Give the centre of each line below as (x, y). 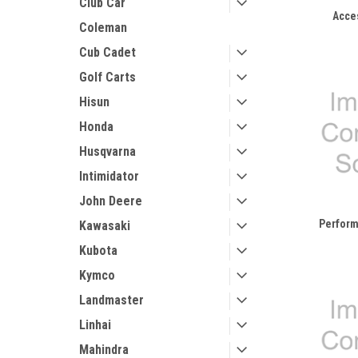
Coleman (103, 28)
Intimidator (109, 176)
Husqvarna (107, 151)
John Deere (111, 201)
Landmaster (111, 300)
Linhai (95, 325)
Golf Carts (107, 77)
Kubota (98, 251)
